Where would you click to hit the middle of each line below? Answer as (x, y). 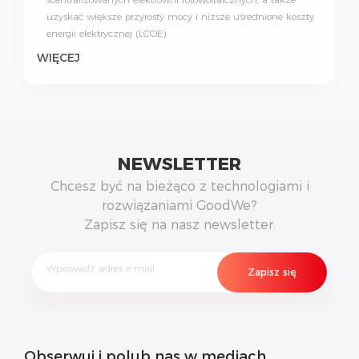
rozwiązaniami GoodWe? (179, 205)
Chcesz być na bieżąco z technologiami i (179, 186)
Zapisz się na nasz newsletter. (179, 224)
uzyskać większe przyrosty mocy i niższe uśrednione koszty (180, 16)
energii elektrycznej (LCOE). (107, 33)
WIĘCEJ (58, 57)
